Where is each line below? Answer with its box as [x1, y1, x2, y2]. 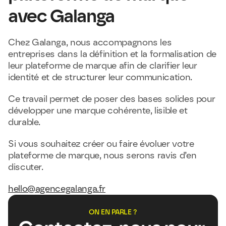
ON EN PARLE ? [88, 208, 138, 216]
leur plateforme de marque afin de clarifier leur [8, 60, 197, 71]
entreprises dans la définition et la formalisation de [8, 48, 216, 60]
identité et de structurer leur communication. [8, 72, 192, 83]
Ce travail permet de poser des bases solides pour [8, 93, 215, 104]
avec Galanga [8, 5, 115, 27]
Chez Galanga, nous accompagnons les [8, 37, 172, 48]
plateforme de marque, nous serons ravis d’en [8, 150, 197, 161]
